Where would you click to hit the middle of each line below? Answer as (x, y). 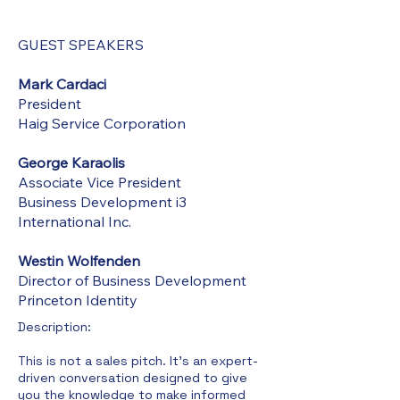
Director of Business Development (132, 280)
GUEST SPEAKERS (81, 45)
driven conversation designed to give (133, 378)
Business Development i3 (102, 202)
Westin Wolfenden (79, 261)
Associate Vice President (100, 182)
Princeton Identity (79, 300)
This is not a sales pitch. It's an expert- (138, 361)
